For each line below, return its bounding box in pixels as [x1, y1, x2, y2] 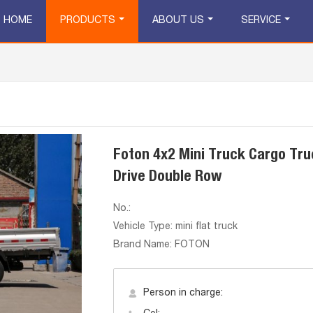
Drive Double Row [112, 170, 221, 185]
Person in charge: [143, 289, 223, 298]
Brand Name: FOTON [112, 240, 210, 250]
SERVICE [241, 16, 281, 26]
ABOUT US [152, 16, 204, 26]
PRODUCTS [60, 16, 115, 26]
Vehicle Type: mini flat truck [112, 222, 238, 232]
